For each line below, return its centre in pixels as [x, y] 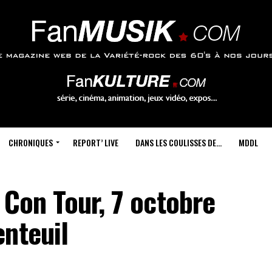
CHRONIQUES [30, 142]
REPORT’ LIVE [95, 142]
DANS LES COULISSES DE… [178, 142]
